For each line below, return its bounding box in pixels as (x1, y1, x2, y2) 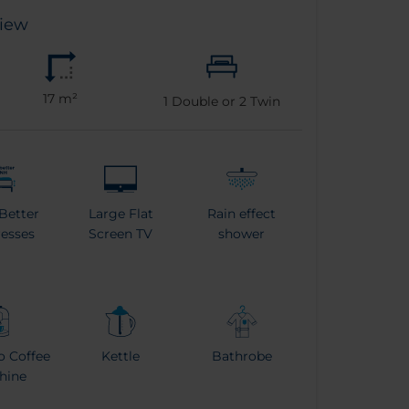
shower (218, 225, 266, 243)
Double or (167, 93, 239, 110)
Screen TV (89, 225, 153, 243)
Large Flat (88, 205, 153, 223)
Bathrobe (211, 348, 272, 365)
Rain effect (207, 205, 277, 223)
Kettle (101, 348, 141, 365)
